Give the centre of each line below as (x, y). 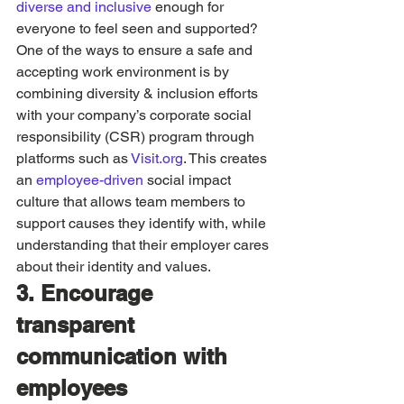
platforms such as (73, 158)
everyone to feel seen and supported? (139, 28)
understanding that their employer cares (144, 245)
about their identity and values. (115, 266)
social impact (189, 180)
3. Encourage (87, 293)
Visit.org (157, 158)
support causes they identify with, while (143, 223)
